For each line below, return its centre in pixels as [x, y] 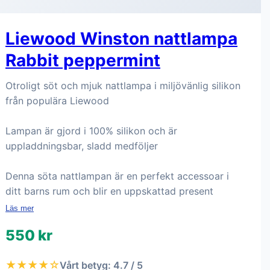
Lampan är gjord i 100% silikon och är [91, 131]
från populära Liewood [57, 101]
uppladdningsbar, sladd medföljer [82, 146]
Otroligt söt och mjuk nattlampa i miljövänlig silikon [123, 86]
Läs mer [20, 208]
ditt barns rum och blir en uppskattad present [109, 191]
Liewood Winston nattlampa [121, 39]
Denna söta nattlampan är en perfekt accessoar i [117, 176]
